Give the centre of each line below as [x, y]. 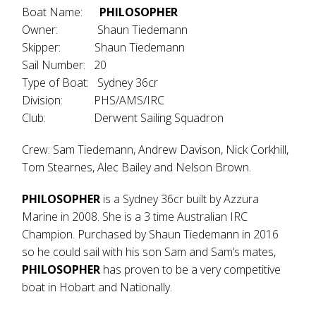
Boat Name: [61, 12]
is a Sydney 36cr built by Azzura [180, 199]
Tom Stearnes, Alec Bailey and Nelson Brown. [137, 167]
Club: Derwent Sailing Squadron [123, 118]
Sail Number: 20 [65, 65]
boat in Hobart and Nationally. [97, 287]
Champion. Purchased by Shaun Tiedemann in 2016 [151, 234]
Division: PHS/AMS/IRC [93, 100]
